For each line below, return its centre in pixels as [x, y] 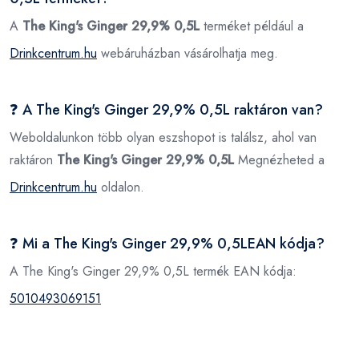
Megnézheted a [279, 159]
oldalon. [121, 187]
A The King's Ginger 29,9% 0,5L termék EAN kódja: [153, 271]
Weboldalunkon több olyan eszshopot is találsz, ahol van [163, 137]
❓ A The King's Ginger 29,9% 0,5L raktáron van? [166, 109]
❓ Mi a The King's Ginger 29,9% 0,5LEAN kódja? [167, 243]
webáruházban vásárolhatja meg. [188, 53]
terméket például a [252, 26]
